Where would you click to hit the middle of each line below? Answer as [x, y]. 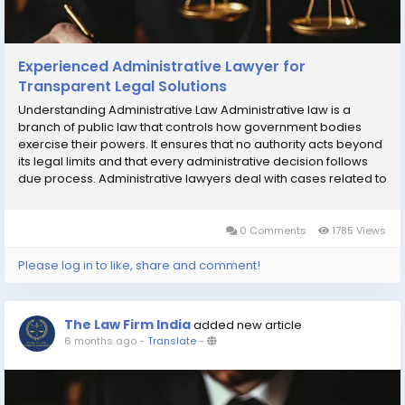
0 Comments [273, 230]
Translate [172, 340]
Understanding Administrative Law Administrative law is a [184, 109]
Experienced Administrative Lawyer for [162, 66]
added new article [248, 325]
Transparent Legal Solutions [122, 86]
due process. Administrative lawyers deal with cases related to [202, 178]
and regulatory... [66, 212]
